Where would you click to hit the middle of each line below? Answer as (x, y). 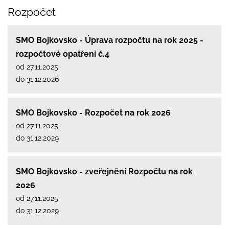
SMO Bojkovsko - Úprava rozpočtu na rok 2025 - (110, 40)
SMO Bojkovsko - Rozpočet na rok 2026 (93, 112)
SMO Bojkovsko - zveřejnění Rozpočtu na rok (104, 171)
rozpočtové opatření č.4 (63, 54)
